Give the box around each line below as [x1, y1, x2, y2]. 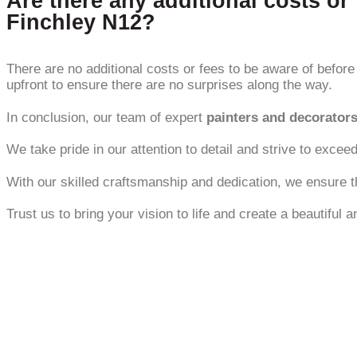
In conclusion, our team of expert [6, 109, 206, 125]
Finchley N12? [6, 10, 155, 35]
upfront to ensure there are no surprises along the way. [6, 77, 332, 93]
